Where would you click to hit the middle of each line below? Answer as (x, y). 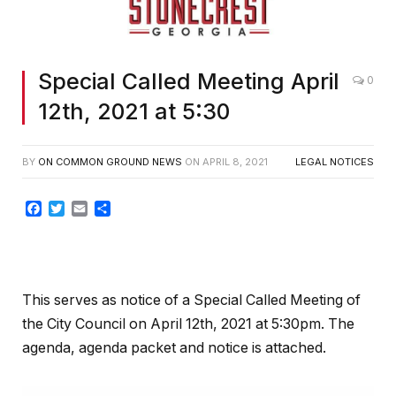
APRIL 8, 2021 (235, 162)
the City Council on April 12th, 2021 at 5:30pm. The (188, 324)
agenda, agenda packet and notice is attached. (174, 348)
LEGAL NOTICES (335, 162)
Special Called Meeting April (189, 82)
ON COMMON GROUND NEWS (110, 162)
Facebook (75, 209)
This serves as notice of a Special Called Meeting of (191, 301)
